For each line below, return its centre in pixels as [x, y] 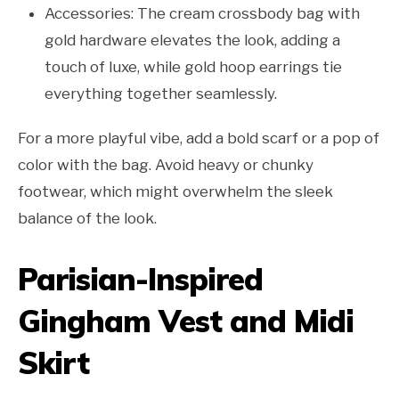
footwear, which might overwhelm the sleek [175, 192]
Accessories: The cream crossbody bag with [202, 14]
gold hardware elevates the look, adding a [192, 41]
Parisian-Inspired [140, 280]
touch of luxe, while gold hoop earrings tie [193, 67]
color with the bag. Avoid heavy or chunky [166, 165]
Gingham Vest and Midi [186, 322]
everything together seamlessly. [161, 94]
